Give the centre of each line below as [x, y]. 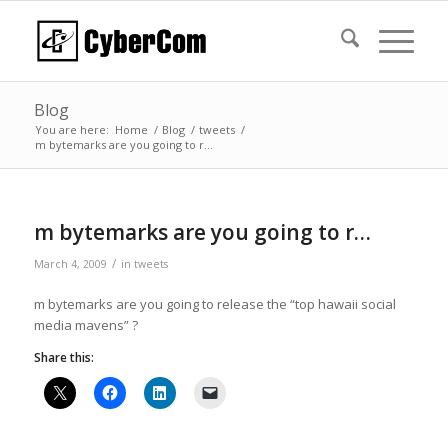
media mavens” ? [85, 325]
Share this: [63, 358]
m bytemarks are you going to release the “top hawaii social [214, 304]
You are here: [71, 129]
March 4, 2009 [70, 264]
